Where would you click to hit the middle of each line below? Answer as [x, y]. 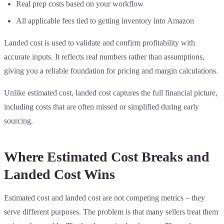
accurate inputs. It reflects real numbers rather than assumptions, [104, 57]
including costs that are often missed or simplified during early [101, 107]
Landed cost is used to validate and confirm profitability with [99, 43]
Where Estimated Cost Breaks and [107, 157]
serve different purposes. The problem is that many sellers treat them [111, 212]
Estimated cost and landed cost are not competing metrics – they [104, 198]
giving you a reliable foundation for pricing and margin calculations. [111, 71]
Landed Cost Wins [59, 174]
